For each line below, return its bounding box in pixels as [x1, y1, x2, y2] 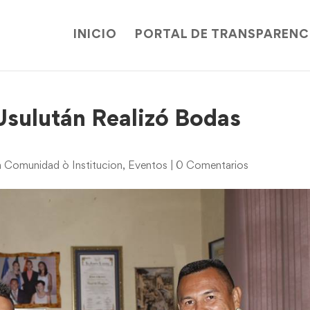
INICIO [73, 30, 117, 41]
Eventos [128, 161, 168, 171]
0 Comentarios [176, 161, 249, 171]
